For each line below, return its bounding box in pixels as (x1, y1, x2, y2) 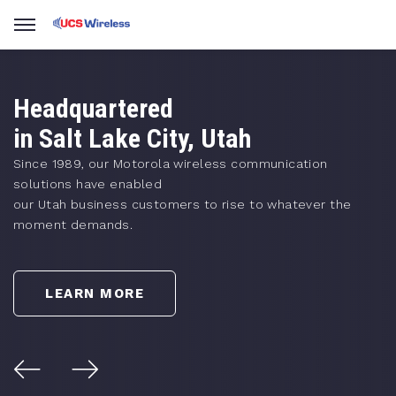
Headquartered (13, 93, 173, 124)
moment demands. (13, 217, 133, 232)
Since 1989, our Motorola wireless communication (13, 156, 328, 171)
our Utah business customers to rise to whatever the (13, 197, 352, 211)
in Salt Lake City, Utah (13, 123, 251, 154)
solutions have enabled (13, 177, 163, 191)
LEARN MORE (45, 286, 144, 301)
